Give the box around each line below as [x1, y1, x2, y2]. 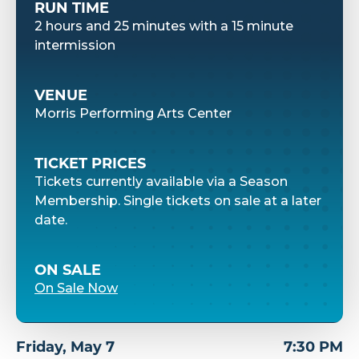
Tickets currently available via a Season [34, 174, 288, 190]
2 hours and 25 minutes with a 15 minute [34, 18, 293, 34]
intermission [34, 38, 115, 54]
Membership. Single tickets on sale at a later [34, 193, 321, 209]
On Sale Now [34, 280, 118, 296]
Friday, [16, 338, 71, 357]
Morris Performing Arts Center [34, 106, 232, 122]
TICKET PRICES [34, 155, 146, 173]
